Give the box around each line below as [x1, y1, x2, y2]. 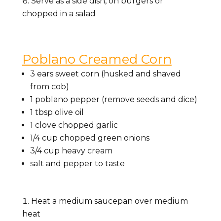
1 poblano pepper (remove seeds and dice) [30, 94, 197, 104]
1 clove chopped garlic [30, 120, 118, 130]
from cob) [30, 81, 69, 91]
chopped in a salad [22, 8, 96, 18]
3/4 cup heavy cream [30, 146, 112, 155]
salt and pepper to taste [30, 158, 125, 168]
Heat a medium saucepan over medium [31, 196, 188, 206]
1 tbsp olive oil [30, 107, 84, 117]
